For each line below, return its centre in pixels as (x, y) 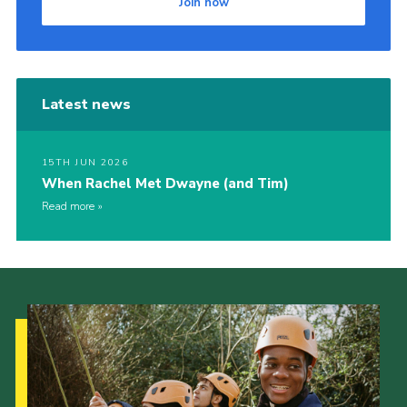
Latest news (86, 105)
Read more (68, 207)
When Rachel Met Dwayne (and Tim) (165, 184)
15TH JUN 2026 (85, 163)
